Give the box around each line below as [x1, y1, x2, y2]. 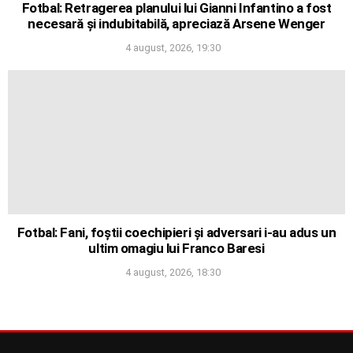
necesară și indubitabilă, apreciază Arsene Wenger [28, 15, 325, 32]
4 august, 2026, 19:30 [124, 41, 221, 54]
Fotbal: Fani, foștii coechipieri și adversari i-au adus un [17, 224, 336, 240]
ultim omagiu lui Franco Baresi [88, 240, 265, 256]
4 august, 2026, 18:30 [124, 266, 221, 278]
